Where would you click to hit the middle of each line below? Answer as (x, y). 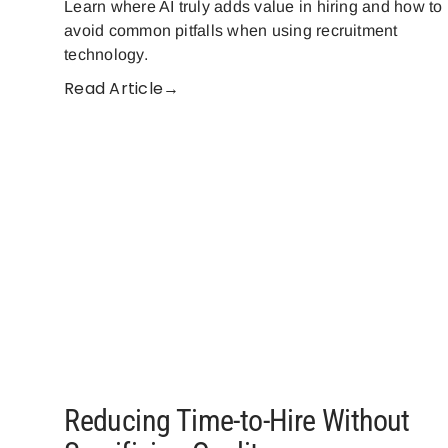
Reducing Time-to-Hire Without (237, 420)
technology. (106, 55)
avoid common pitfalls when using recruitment (231, 31)
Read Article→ (122, 89)
